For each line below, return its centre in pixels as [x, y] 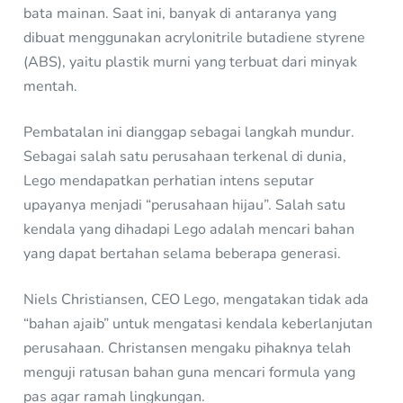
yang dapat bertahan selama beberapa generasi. [183, 254]
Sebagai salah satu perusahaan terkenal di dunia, [185, 157]
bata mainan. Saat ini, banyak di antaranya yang [180, 14]
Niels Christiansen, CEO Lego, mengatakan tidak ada [197, 300]
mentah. [51, 87]
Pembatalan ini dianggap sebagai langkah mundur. [189, 133]
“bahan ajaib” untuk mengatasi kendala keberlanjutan [198, 324]
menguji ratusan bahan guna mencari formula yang [190, 373]
